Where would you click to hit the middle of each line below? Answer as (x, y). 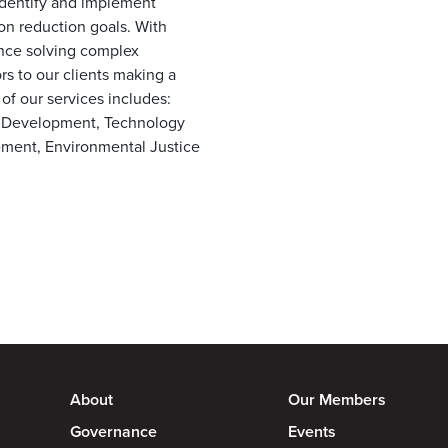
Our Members (336, 399)
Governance (113, 431)
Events (311, 431)
